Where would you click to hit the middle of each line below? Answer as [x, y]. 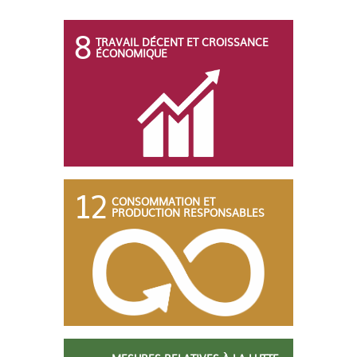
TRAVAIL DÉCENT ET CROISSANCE [182, 41]
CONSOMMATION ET [163, 201]
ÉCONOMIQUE [131, 53]
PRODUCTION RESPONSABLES [188, 212]
